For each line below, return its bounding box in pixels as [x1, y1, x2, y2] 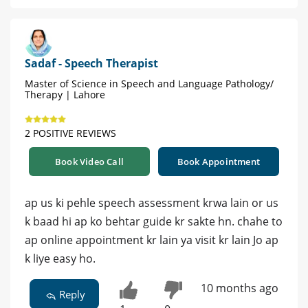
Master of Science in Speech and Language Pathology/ [25, 77, 274, 91]
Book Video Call [55, 155, 124, 168]
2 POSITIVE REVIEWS [25, 126, 116, 140]
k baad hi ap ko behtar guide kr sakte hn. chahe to [25, 214, 283, 230]
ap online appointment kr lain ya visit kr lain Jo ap [25, 232, 278, 248]
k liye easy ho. [25, 251, 96, 267]
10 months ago [200, 280, 278, 296]
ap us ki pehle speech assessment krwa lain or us [25, 195, 278, 211]
